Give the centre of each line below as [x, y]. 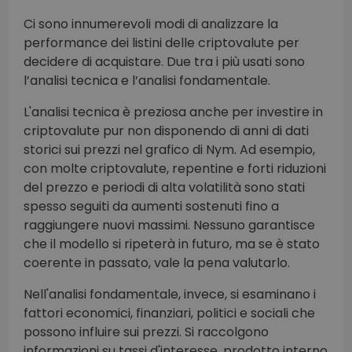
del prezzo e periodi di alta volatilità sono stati [164, 187]
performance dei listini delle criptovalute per [161, 42]
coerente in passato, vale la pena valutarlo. [157, 262]
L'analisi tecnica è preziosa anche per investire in [173, 112]
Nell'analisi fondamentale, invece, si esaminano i [170, 294]
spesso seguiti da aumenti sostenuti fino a [151, 206]
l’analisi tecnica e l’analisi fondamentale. [147, 80]
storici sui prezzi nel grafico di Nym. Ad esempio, [169, 149]
